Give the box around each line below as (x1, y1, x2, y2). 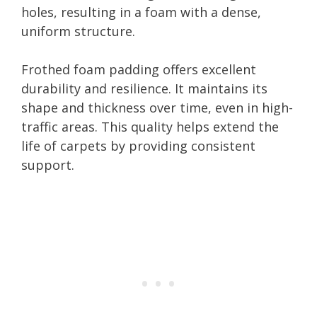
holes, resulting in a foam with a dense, (21, 3, 261, 21)
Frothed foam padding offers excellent (21, 60, 256, 78)
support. (21, 156, 74, 173)
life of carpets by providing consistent (21, 137, 255, 154)
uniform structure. (21, 22, 135, 40)
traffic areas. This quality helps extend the (21, 117, 279, 135)
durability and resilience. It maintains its (21, 79, 267, 97)
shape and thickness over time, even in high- (21, 98, 293, 116)
